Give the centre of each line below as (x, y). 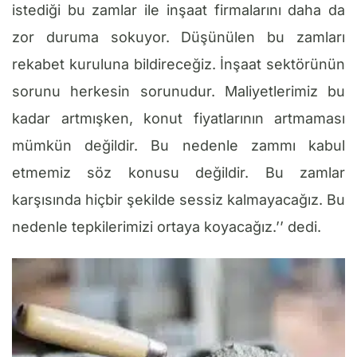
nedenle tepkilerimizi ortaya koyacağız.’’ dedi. (167, 226)
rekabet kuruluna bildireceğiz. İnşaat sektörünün (178, 64)
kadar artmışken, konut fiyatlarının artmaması (178, 118)
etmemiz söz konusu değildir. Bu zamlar (178, 172)
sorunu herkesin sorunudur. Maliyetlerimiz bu (178, 91)
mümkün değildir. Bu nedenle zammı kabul (178, 145)
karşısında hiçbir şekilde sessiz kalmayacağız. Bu (178, 199)
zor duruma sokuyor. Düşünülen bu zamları (178, 37)
